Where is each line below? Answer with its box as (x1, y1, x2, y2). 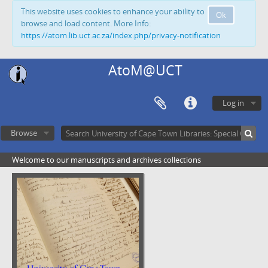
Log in (223, 98, 244, 108)
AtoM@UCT (108, 61, 182, 80)
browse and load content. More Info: (21, 18, 151, 29)
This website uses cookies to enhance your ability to (21, 6, 205, 17)
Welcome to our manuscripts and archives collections (12, 154, 201, 165)
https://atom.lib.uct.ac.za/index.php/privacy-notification (21, 30, 221, 41)
